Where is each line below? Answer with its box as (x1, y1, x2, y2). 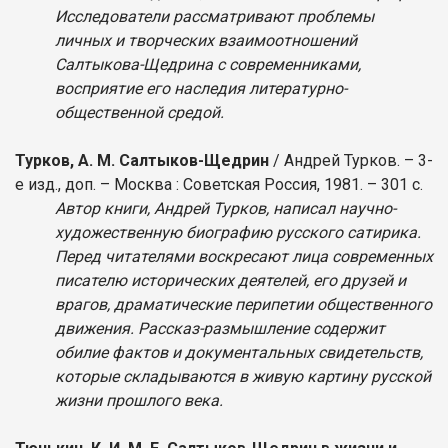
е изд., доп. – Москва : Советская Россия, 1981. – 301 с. (15, 174, 427, 194)
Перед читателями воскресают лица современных (55, 246, 433, 266)
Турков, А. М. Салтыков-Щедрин (15, 150, 269, 170)
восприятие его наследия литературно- (55, 78, 347, 98)
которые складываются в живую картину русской (55, 366, 431, 386)
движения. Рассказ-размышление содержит (55, 318, 385, 338)
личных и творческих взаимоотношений (55, 30, 357, 50)
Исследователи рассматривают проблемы (55, 6, 374, 26)
